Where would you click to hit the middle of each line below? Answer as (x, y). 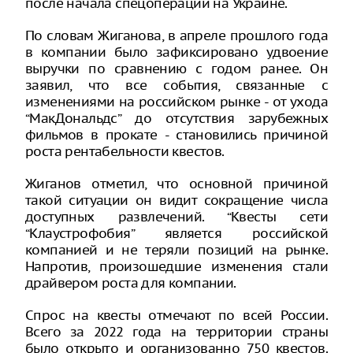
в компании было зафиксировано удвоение (176, 52)
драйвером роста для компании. (131, 283)
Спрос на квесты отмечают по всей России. (176, 315)
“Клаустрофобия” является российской (176, 233)
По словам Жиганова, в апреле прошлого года (176, 35)
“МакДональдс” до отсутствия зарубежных (176, 118)
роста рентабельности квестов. (125, 151)
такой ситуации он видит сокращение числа (176, 200)
